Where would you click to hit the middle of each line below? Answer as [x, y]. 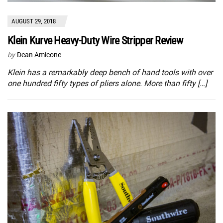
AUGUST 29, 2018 [34, 21]
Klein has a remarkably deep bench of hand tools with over [110, 72]
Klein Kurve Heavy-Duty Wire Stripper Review [95, 40]
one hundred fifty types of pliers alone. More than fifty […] [107, 83]
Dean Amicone [39, 55]
